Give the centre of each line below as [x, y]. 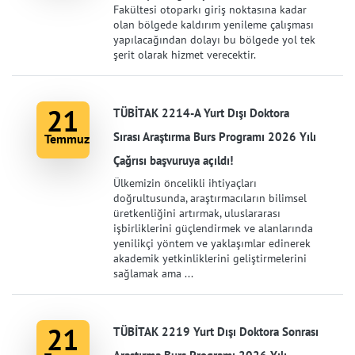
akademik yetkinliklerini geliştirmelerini [210, 258]
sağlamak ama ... [153, 273]
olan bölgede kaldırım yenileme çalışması [213, 25]
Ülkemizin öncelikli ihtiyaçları [185, 183]
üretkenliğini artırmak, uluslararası [197, 213]
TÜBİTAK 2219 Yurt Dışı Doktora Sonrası [216, 332]
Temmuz [67, 139]
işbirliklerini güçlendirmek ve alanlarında [213, 228]
